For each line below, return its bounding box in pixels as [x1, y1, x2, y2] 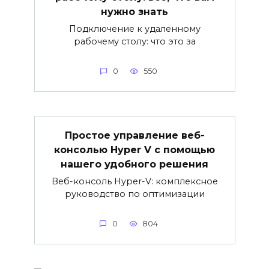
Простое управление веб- [64, 129, 205, 141]
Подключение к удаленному [68, 23, 201, 35]
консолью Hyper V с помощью [54, 144, 215, 156]
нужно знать [101, 5, 168, 17]
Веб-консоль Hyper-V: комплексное [51, 176, 218, 187]
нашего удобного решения [61, 158, 208, 170]
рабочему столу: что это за [73, 36, 196, 47]
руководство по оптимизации [64, 189, 205, 200]
